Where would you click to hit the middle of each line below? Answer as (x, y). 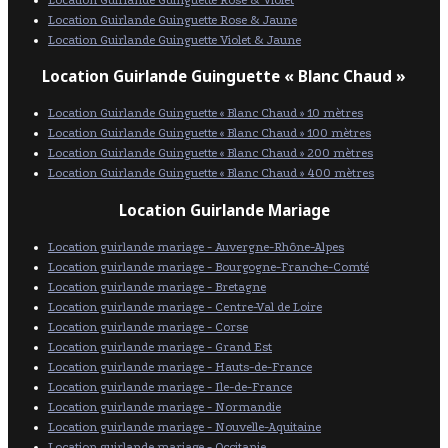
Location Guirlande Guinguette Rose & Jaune (172, 20)
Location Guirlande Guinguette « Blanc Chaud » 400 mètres (211, 173)
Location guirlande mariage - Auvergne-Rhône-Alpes (196, 246)
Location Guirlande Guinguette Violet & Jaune (174, 40)
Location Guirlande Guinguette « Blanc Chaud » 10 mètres (205, 113)
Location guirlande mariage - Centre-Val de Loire (185, 306)
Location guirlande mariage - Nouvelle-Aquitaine (184, 426)
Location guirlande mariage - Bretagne (157, 286)
